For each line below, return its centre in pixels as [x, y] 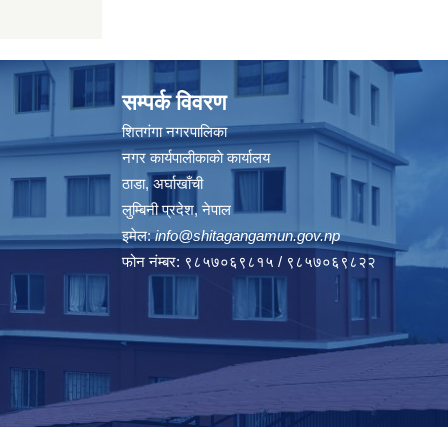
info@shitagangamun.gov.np [247, 235]
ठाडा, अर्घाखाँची [162, 183]
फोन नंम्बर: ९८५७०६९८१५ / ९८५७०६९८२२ [249, 261]
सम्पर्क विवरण [174, 102]
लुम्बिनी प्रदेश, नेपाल [176, 209]
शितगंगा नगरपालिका [176, 131]
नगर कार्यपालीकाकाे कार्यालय [196, 157]
